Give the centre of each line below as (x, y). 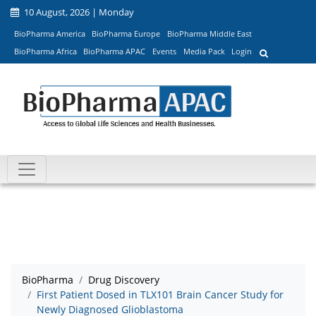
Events (164, 51)
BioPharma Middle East (209, 33)
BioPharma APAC (115, 51)
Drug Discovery (124, 280)
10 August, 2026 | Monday (78, 12)
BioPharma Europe (126, 33)
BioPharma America (49, 33)
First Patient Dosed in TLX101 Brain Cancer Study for (160, 295)
